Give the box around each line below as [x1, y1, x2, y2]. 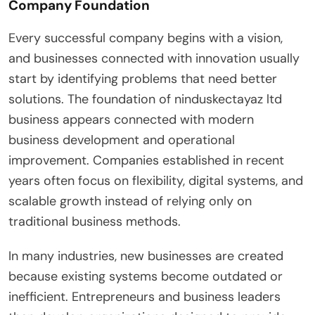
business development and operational [8, 131, 235, 148]
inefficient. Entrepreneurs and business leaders [8, 288, 281, 305]
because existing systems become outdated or [8, 267, 283, 285]
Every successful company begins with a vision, [8, 29, 283, 46]
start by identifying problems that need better [8, 70, 277, 87]
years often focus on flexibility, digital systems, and [8, 172, 303, 189]
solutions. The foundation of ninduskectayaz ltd [8, 90, 282, 108]
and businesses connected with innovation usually [8, 49, 300, 67]
